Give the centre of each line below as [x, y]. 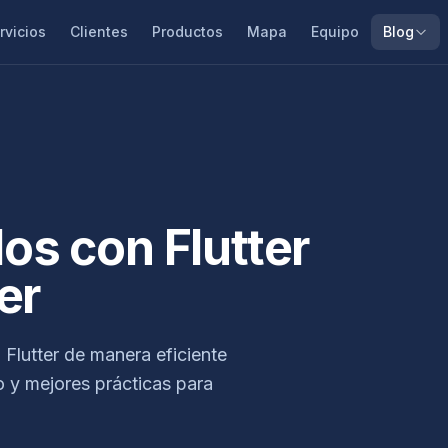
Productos [188, 31]
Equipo [335, 31]
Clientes [99, 31]
